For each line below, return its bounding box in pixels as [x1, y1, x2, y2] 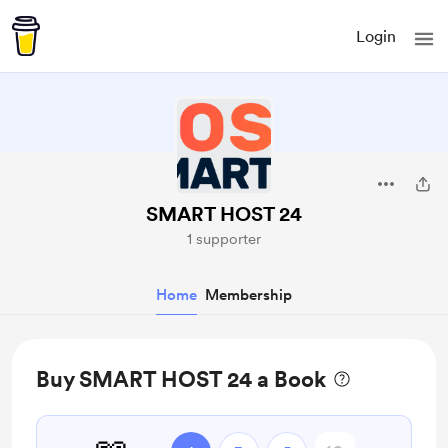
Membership [205, 286, 292, 304]
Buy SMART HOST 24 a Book [36, 366, 326, 392]
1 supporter [187, 230, 261, 248]
